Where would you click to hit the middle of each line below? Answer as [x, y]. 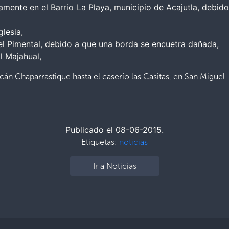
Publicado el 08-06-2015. [114, 130]
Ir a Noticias [114, 166]
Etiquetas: [100, 142]
